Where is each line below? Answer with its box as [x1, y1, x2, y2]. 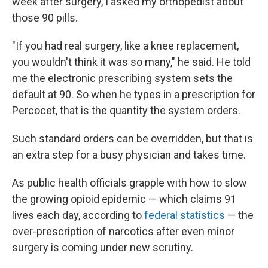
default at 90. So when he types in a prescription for [12, 88, 255, 100]
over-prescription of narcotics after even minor [12, 225, 234, 237]
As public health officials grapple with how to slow [12, 176, 247, 189]
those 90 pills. [12, 11, 78, 24]
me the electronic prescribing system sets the [12, 72, 233, 84]
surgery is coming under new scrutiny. [12, 241, 193, 254]
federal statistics [144, 209, 225, 221]
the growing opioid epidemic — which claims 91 [12, 193, 236, 205]
